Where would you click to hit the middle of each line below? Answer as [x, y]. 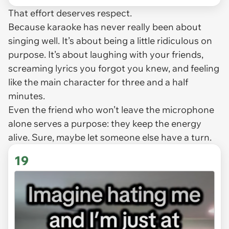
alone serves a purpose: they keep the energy [105, 124]
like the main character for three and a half [98, 82]
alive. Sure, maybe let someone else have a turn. [110, 138]
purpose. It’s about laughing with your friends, [106, 55]
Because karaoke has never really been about [105, 27]
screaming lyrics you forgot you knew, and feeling [114, 68]
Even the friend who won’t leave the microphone [111, 110]
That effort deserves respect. [70, 13]
